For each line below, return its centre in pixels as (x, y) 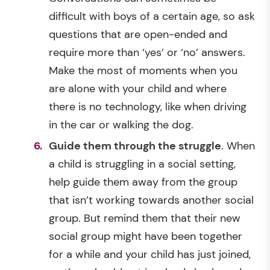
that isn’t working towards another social (151, 200)
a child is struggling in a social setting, (142, 164)
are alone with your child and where (138, 89)
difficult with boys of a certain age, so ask (152, 16)
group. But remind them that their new (145, 218)
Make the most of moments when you (143, 71)
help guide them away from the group (143, 182)
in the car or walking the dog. (121, 125)
